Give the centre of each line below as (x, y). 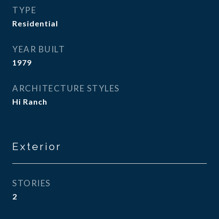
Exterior (37, 146)
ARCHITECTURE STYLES (66, 88)
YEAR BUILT (39, 49)
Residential (35, 23)
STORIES (32, 183)
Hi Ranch (30, 101)
